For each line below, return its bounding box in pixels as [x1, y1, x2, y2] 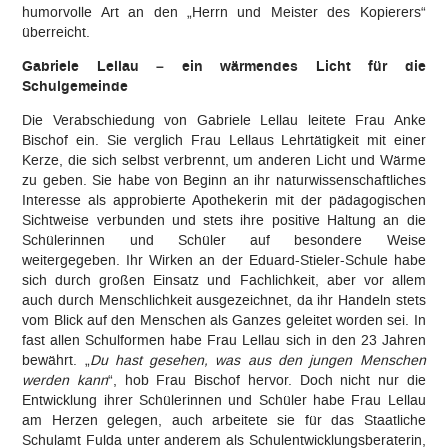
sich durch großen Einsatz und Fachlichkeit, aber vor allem [22, 270, 426, 290]
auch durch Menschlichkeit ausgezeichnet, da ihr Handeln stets [22, 290, 426, 310]
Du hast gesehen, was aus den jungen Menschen [89, 350, 426, 370]
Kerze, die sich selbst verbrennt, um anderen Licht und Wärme [22, 150, 426, 170]
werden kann [22, 370, 109, 390]
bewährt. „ [22, 350, 90, 370]
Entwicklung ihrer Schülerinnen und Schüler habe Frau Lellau [22, 390, 426, 410]
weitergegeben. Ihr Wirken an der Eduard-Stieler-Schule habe [22, 250, 426, 270]
